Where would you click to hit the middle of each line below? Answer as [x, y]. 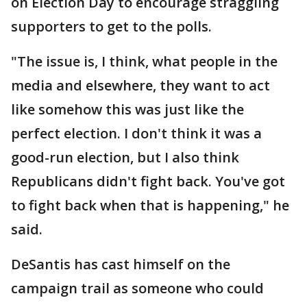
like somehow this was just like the [127, 110]
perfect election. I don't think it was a [136, 134]
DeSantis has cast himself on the [121, 265]
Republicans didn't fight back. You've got [148, 182]
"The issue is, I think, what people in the [144, 62]
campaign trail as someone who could [137, 288]
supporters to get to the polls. [111, 27]
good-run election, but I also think [125, 158]
